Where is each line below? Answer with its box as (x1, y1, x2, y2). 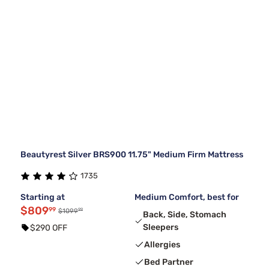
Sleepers (143, 222, 179, 232)
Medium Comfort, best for (134, 192, 239, 202)
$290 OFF (30, 222, 67, 233)
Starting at (20, 192, 65, 202)
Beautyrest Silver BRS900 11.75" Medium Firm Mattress (20, 149, 243, 160)
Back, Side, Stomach (143, 209, 227, 220)
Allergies (144, 239, 180, 250)
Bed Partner (144, 256, 193, 267)
